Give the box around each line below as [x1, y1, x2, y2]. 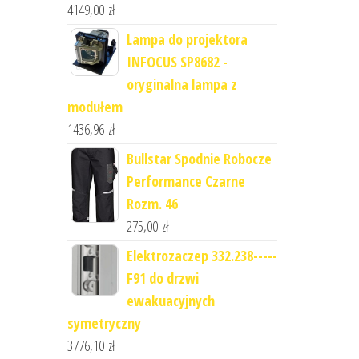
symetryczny [67, 313, 141, 333]
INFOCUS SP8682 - [126, 52, 228, 71]
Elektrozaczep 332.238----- [126, 246, 277, 265]
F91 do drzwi [126, 268, 199, 288]
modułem [67, 97, 123, 116]
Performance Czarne [126, 171, 245, 191]
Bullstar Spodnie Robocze [126, 149, 272, 168]
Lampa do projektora [126, 30, 248, 49]
